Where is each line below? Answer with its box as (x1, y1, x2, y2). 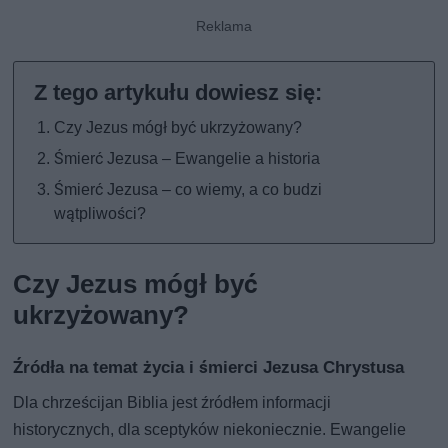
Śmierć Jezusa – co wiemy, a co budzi (54, 179, 323, 199)
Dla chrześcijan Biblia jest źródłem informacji (13, 392, 332, 412)
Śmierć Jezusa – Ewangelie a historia (54, 148, 321, 168)
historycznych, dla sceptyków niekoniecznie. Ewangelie (13, 419, 407, 439)
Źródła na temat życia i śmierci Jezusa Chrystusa (13, 356, 405, 377)
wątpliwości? (54, 203, 147, 223)
